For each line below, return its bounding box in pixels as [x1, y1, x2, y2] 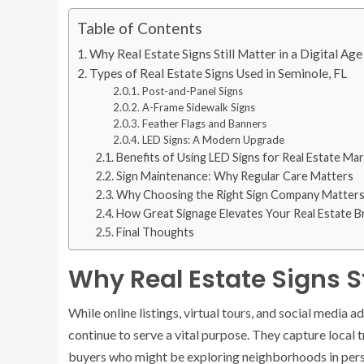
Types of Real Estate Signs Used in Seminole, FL [89, 65, 348, 80]
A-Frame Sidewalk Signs [142, 100, 256, 114]
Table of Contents [77, 18, 202, 37]
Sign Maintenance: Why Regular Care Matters [115, 168, 353, 183]
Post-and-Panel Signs [142, 84, 244, 97]
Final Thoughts [115, 224, 194, 239]
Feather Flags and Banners [142, 116, 267, 130]
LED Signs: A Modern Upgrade [142, 132, 285, 146]
